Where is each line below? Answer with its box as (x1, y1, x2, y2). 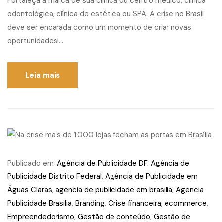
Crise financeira (108, 198, 161, 208)
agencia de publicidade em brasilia (55, 185, 172, 195)
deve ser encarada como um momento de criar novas (7, 22, 191, 32)
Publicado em (7, 158, 54, 168)
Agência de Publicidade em (105, 171, 198, 181)
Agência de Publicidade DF (57, 158, 147, 168)
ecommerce (165, 198, 207, 208)
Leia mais (25, 70, 60, 80)
